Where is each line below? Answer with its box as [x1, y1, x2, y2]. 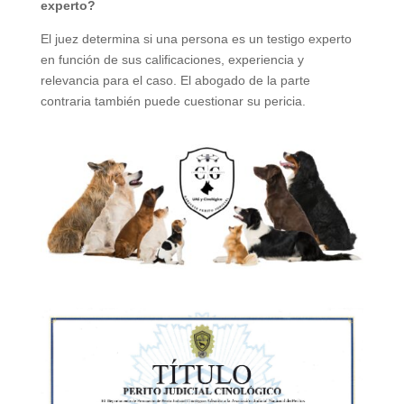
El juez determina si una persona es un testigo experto [40, 29, 352, 47]
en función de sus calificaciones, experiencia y [40, 50, 304, 68]
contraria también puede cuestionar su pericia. [40, 91, 306, 109]
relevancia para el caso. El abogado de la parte [40, 70, 310, 88]
